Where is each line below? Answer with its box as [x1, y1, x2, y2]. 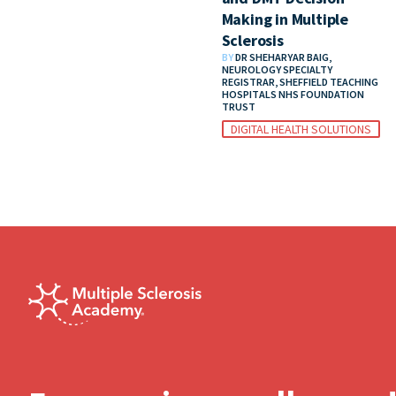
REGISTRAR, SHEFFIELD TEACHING [221, 75, 378, 88]
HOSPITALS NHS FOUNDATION [221, 88, 364, 101]
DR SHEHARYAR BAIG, [234, 50, 331, 64]
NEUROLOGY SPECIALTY [221, 63, 332, 76]
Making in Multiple [221, 9, 349, 29]
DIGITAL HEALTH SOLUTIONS [230, 121, 371, 137]
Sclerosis [221, 30, 284, 50]
